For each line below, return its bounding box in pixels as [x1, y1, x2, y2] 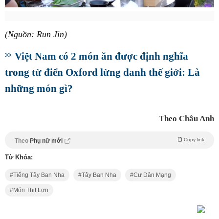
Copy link [184, 137, 204, 143]
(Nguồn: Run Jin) [5, 29, 67, 40]
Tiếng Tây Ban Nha [13, 172, 65, 179]
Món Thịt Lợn [13, 187, 48, 194]
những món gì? [5, 83, 73, 94]
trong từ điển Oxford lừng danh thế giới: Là [5, 66, 200, 78]
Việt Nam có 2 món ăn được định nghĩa [15, 50, 188, 62]
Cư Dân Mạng [133, 172, 171, 179]
